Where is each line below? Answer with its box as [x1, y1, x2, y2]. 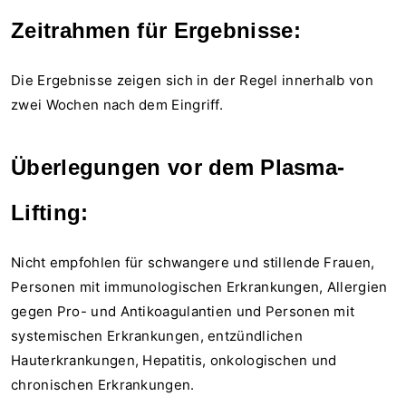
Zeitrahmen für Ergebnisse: [11, 18, 301, 43]
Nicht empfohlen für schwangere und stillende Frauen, [11, 254, 375, 271]
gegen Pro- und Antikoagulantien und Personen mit [11, 303, 355, 320]
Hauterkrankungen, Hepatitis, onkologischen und [11, 352, 337, 369]
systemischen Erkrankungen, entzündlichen [11, 327, 303, 344]
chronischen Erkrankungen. [11, 376, 195, 393]
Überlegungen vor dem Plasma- [11, 155, 345, 179]
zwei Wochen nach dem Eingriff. [11, 96, 224, 113]
